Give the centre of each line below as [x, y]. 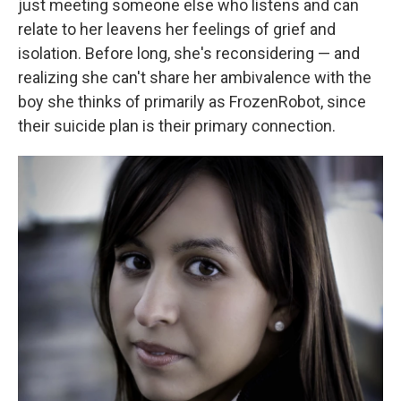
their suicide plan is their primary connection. [177, 126]
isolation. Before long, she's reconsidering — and [189, 53]
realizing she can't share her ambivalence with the [195, 77]
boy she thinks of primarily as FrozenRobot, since [192, 102]
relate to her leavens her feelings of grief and [177, 29]
